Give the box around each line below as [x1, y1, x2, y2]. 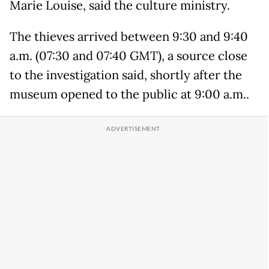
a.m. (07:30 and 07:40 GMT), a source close [10, 47, 247, 64]
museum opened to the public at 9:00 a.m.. [10, 86, 249, 102]
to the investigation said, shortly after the [10, 67, 242, 83]
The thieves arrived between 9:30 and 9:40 [10, 28, 248, 44]
